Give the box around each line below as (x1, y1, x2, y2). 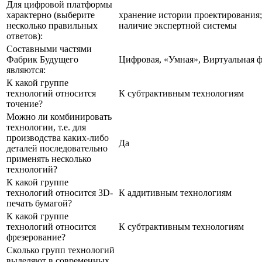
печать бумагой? (6, 198, 72, 208)
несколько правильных (6, 20, 98, 30)
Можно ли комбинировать (6, 111, 112, 122)
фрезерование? (6, 232, 65, 242)
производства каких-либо (6, 132, 109, 143)
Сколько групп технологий (6, 244, 115, 255)
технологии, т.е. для (6, 122, 86, 132)
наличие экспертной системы (119, 20, 237, 30)
